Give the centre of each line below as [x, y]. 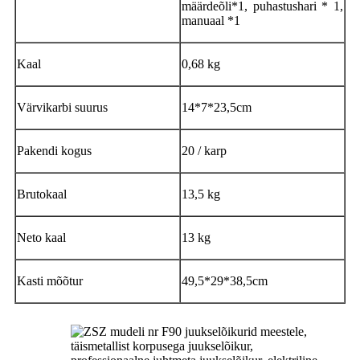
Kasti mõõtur [50, 280]
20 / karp [204, 150]
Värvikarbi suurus [62, 107]
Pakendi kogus [54, 150]
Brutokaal [42, 194]
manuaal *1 [211, 20]
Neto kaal [41, 237]
